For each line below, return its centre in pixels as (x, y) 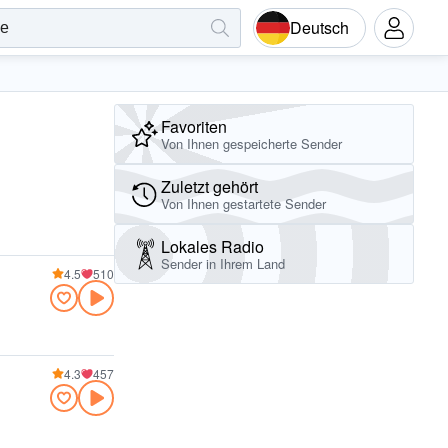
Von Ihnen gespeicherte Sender (251, 143)
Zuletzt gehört (209, 186)
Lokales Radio (212, 246)
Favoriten (194, 126)
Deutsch (319, 27)
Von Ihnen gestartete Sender (243, 203)
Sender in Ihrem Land (223, 263)
